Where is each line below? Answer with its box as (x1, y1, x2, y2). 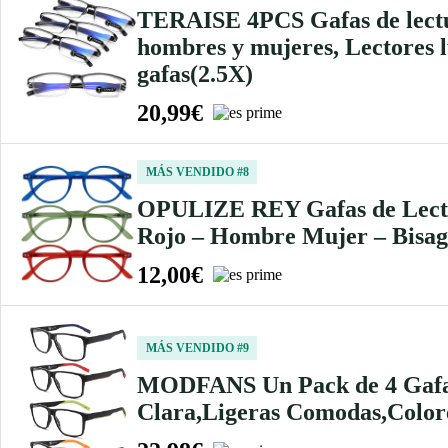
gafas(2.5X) (137, 60, 253, 87)
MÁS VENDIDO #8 (145, 164, 249, 179)
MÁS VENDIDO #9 (145, 340, 249, 355)
